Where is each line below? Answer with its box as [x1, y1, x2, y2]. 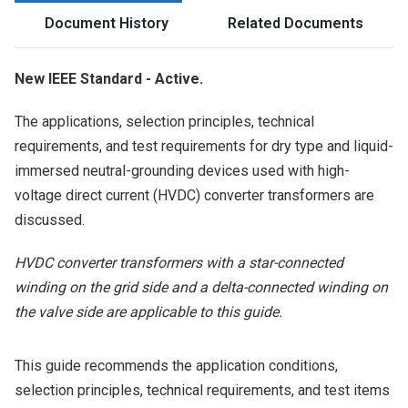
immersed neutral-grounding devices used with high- [15, 162, 350, 179]
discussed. [15, 211, 85, 229]
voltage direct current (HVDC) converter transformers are [15, 187, 374, 204]
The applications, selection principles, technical [15, 113, 314, 130]
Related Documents [228, 15, 364, 32]
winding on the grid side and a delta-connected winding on [15, 279, 388, 296]
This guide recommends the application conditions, [15, 357, 338, 374]
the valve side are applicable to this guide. [15, 303, 282, 321]
